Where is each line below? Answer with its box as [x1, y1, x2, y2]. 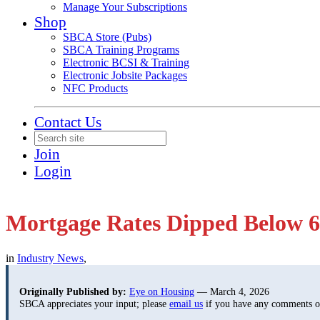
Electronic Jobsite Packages [63, 69, 187, 81]
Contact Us [34, 114, 101, 130]
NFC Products [63, 82, 128, 94]
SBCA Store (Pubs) [63, 31, 151, 43]
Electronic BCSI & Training [63, 56, 189, 69]
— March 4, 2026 [194, 286, 269, 298]
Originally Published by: [19, 286, 126, 298]
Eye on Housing [129, 286, 194, 298]
